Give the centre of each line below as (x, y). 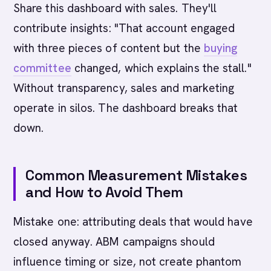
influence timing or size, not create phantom (128, 262)
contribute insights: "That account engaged (124, 28)
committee (42, 68)
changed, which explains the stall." (161, 68)
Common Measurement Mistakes (136, 175)
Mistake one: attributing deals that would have (133, 222)
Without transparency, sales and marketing (124, 88)
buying (220, 48)
